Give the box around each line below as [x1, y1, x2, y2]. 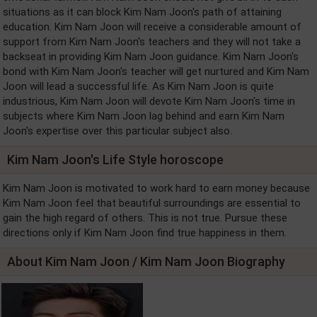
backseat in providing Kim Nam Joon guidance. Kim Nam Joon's [3, 50, 299, 63]
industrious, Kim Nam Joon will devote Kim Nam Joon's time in [3, 95, 295, 108]
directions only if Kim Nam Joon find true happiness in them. [3, 226, 287, 239]
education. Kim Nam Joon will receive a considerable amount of [3, 21, 301, 33]
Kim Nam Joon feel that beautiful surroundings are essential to [3, 197, 301, 209]
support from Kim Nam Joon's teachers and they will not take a [3, 35, 301, 48]
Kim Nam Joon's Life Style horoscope [7, 152, 224, 167]
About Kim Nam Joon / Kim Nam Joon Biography [7, 254, 285, 269]
